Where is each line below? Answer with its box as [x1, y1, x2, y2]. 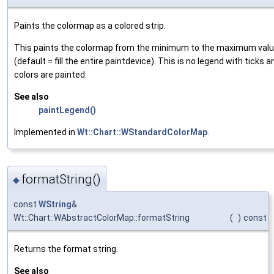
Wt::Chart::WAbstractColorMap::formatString [13, 213, 190, 223]
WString [39, 199, 72, 210]
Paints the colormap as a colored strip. [14, 20, 166, 31]
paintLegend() [39, 105, 96, 115]
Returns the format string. [14, 244, 118, 254]
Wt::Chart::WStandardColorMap [77, 127, 207, 137]
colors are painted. [14, 69, 87, 80]
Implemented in [14, 127, 77, 137]
